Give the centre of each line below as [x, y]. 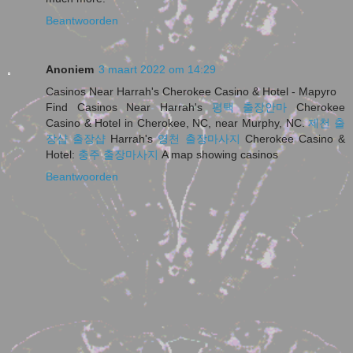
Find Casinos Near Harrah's [129, 107]
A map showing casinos [218, 154]
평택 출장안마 [249, 107]
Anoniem [70, 69]
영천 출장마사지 [199, 138]
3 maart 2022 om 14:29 [157, 69]
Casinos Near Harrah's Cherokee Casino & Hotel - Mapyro [191, 91]
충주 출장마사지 [118, 154]
